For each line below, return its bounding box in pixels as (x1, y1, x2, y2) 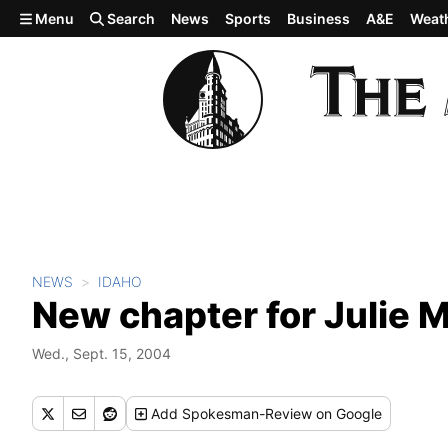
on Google (312, 405, 383, 422)
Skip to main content (8, 7, 166, 27)
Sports (225, 10, 272, 27)
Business (287, 10, 351, 27)
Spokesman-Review (182, 405, 313, 422)
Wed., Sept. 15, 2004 (32, 345, 171, 362)
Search (104, 10, 156, 27)
